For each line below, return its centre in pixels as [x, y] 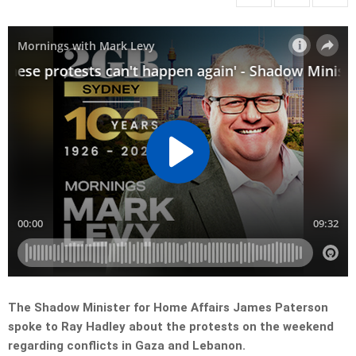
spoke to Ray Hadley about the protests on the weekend [171, 327]
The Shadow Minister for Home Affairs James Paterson [168, 308]
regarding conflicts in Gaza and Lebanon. [128, 346]
